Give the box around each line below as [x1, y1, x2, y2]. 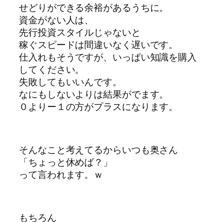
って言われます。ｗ [19, 168, 104, 181]
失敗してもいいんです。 [19, 75, 122, 89]
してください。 [19, 63, 85, 76]
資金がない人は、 [19, 13, 94, 27]
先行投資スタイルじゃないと [19, 26, 141, 39]
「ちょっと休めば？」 [19, 156, 112, 169]
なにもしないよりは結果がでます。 [19, 88, 169, 101]
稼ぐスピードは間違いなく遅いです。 [19, 38, 178, 52]
